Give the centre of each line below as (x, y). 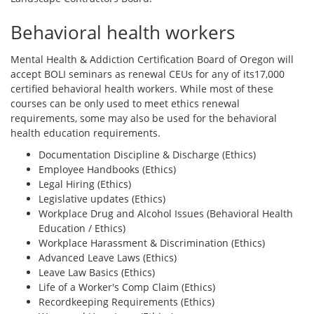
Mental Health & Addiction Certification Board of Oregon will (152, 59)
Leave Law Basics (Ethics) (97, 272)
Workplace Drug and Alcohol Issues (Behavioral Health (166, 213)
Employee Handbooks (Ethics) (107, 169)
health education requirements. (86, 132)
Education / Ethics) (82, 228)
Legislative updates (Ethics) (102, 198)
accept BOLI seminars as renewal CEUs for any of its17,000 (148, 74)
